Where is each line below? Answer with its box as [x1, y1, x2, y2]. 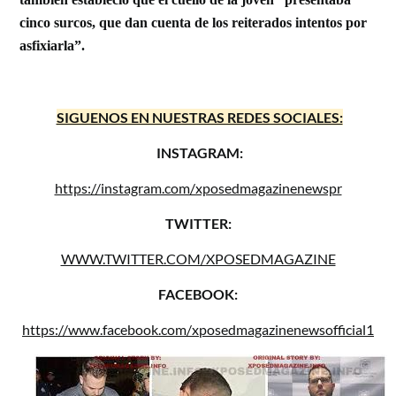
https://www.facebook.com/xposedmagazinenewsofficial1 [22, 321, 374, 338]
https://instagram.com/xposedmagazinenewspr [54, 179, 342, 196]
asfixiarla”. [19, 38, 86, 53]
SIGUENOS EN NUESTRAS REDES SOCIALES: [56, 109, 343, 126]
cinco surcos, [19, 15, 100, 30]
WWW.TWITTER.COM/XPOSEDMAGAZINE [60, 250, 336, 267]
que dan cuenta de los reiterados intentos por [99, 15, 368, 30]
